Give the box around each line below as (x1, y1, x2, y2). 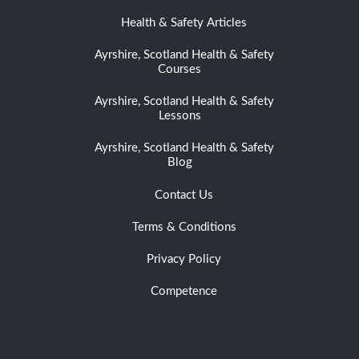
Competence (151, 285, 218, 298)
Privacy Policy (147, 252, 222, 265)
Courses (158, 63, 201, 76)
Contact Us (155, 188, 214, 201)
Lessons (158, 110, 201, 123)
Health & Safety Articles (121, 16, 248, 29)
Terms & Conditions (131, 220, 236, 233)
